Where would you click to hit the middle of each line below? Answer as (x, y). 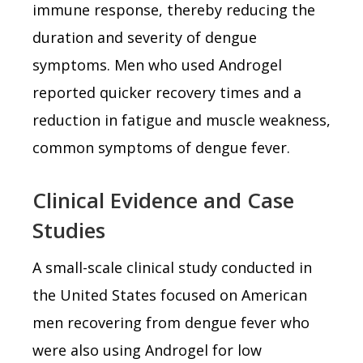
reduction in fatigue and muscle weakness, (181, 120)
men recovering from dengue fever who (171, 322)
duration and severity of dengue (145, 37)
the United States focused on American (170, 295)
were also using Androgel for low (147, 350)
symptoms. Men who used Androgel (157, 64)
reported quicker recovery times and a (167, 92)
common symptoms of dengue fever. (161, 147)
